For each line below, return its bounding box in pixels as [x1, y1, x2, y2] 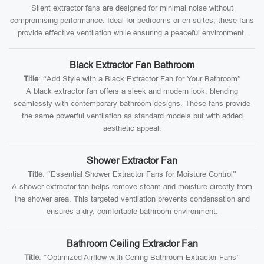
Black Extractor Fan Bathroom [70, 60, 194, 70]
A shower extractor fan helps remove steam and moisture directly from [12, 182, 252, 191]
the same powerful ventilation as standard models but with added [21, 111, 243, 120]
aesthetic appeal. [103, 124, 161, 133]
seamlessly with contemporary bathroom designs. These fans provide [14, 99, 250, 108]
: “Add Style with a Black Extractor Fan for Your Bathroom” [38, 74, 241, 83]
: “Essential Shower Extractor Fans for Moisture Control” [42, 170, 236, 179]
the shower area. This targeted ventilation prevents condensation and [14, 194, 250, 203]
